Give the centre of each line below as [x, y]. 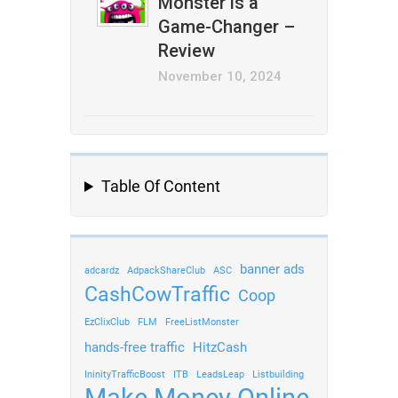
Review [187, 51]
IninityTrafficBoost [125, 374]
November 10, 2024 [220, 76]
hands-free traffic [135, 347]
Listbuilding [278, 374]
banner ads [272, 269]
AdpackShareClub [166, 271]
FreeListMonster [202, 322]
